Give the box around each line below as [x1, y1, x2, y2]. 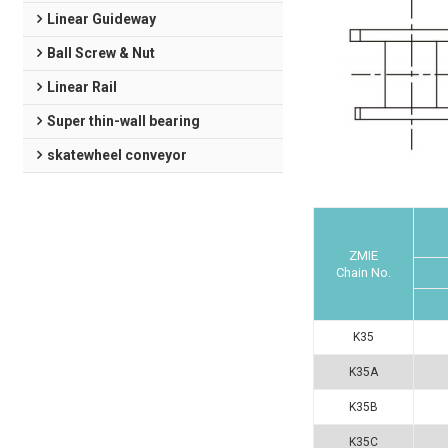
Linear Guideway [46, 11, 156, 27]
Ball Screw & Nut [46, 45, 155, 61]
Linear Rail [46, 79, 117, 95]
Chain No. [335, 265, 391, 280]
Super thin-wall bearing [46, 113, 200, 129]
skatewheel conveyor [46, 147, 187, 163]
